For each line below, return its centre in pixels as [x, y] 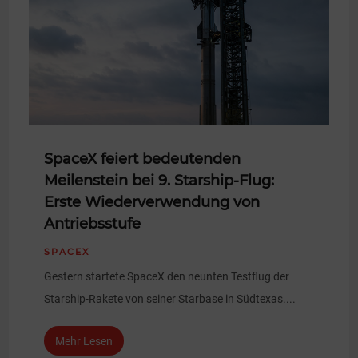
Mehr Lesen [84, 341]
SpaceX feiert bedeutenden [143, 159]
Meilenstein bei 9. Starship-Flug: [159, 181]
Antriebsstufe [93, 224]
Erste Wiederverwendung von [152, 203]
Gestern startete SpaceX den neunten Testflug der [167, 277]
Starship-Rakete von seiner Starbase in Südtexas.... [170, 299]
